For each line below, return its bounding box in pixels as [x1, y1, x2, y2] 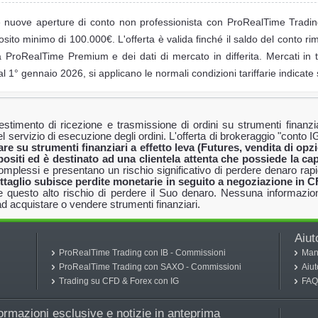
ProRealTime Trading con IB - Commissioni [59, 248, 226, 258]
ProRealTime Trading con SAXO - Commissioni [59, 262, 241, 272]
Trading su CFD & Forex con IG [59, 276, 179, 286]
